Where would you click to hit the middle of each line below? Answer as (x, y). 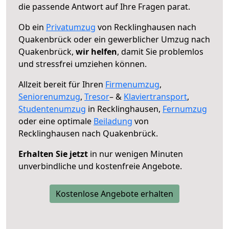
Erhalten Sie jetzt (53, 154)
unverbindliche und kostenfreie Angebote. (100, 166)
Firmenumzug (132, 84)
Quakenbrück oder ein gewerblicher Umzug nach (114, 39)
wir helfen (96, 51)
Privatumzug (71, 27)
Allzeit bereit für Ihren (62, 84)
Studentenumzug (52, 109)
